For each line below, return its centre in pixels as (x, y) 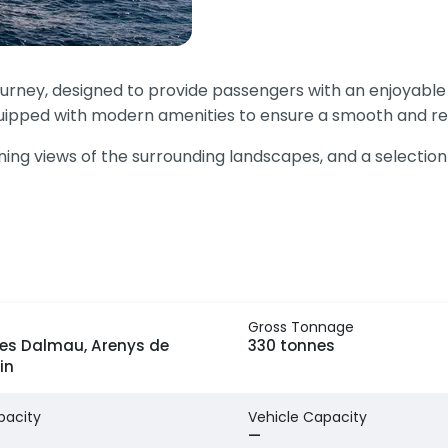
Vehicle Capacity (307, 416)
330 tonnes (291, 345)
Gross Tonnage (301, 326)
